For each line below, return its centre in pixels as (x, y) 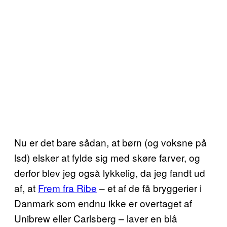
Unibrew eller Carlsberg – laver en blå (96, 218)
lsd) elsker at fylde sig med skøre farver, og (107, 157)
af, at (26, 187)
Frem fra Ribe (67, 187)
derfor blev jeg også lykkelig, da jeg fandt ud (110, 172)
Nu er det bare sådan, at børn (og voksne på (110, 142)
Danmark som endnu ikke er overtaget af (103, 203)
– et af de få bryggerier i (149, 187)
